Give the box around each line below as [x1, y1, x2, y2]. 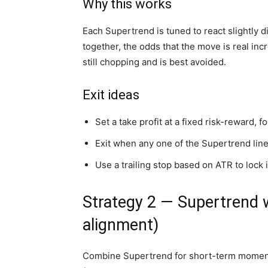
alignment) [83, 215, 159, 234]
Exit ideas [83, 87, 139, 102]
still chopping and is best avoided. [83, 56, 226, 68]
